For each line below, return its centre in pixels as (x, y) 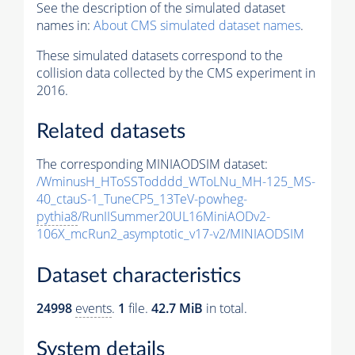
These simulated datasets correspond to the (160, 55)
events (94, 308)
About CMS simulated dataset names (197, 25)
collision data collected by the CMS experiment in (176, 73)
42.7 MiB (177, 308)
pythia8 (57, 217)
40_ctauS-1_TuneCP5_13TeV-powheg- (142, 199)
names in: (65, 25)
